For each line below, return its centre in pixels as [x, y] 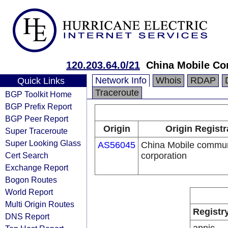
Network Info [121, 80]
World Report [29, 192]
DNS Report [27, 216]
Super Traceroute [36, 131]
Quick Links [41, 81]
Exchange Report [37, 167]
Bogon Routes [31, 180]
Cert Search [27, 155]
